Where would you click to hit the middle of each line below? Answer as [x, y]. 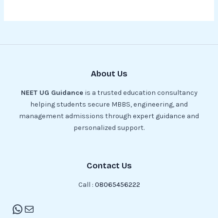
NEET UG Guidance [52, 93]
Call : [86, 185]
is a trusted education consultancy [140, 93]
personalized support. [109, 128]
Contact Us [109, 165]
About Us [109, 74]
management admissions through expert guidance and [109, 116]
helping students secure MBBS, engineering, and [109, 105]
